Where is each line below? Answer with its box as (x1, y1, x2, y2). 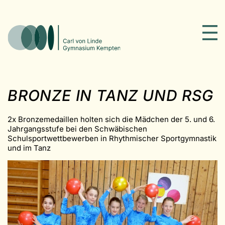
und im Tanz (8, 143, 51, 153)
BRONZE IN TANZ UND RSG (8, 86, 213, 104)
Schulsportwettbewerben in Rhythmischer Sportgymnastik (8, 133, 216, 143)
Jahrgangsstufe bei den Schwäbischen (8, 124, 147, 134)
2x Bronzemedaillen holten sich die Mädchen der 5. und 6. (8, 114, 215, 124)
